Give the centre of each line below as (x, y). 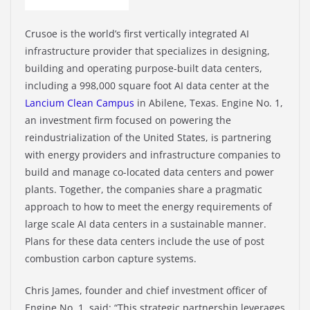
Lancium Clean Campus (80, 103)
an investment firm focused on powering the (128, 120)
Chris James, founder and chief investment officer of (146, 291)
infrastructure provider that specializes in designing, (147, 51)
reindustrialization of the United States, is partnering (148, 138)
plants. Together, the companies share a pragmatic (144, 190)
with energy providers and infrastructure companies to (153, 155)
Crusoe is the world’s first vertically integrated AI (137, 34)
